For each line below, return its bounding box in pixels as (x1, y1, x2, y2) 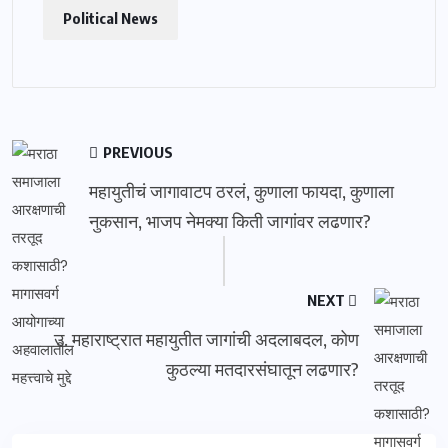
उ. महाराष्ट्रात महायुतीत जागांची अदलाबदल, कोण (54, 327, 359, 350)
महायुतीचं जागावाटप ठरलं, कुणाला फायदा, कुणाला (89, 179, 394, 202)
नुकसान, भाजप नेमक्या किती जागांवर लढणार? (89, 209, 371, 232)
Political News (63, 9, 158, 27)
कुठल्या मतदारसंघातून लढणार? (166, 357, 359, 380)
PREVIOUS (100, 143, 173, 161)
